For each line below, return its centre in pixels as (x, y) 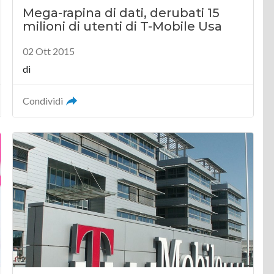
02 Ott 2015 (49, 51)
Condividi (43, 100)
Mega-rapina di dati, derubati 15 (121, 13)
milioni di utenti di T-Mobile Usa (123, 26)
